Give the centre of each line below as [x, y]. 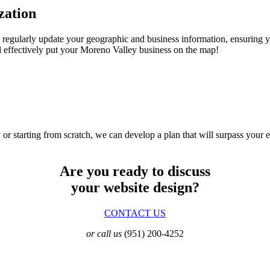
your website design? [135, 188]
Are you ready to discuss [135, 171]
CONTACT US [135, 213]
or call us [104, 234]
